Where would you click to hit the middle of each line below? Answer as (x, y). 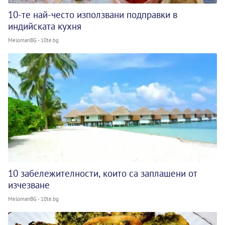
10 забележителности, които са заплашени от (103, 174)
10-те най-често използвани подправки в (93, 14)
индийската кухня (45, 26)
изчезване (29, 185)
